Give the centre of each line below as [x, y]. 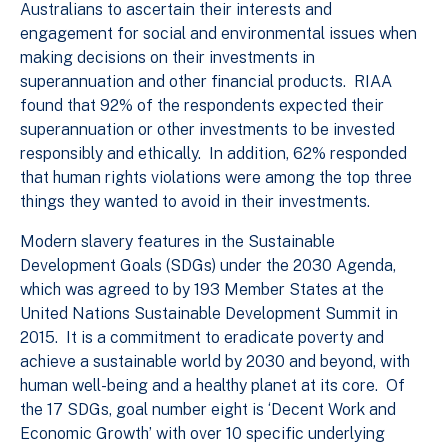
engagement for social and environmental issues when [218, 33]
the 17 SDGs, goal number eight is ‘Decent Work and [208, 409]
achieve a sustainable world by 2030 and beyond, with [215, 361]
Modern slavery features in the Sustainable [177, 241]
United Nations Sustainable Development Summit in [209, 313]
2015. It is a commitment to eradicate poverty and [202, 337]
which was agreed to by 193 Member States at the [202, 289]
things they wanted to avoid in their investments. [195, 201]
